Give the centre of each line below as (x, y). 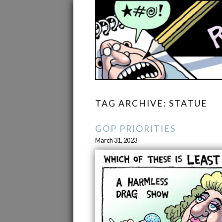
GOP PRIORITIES (136, 129)
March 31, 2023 (116, 140)
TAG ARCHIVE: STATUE (151, 104)
